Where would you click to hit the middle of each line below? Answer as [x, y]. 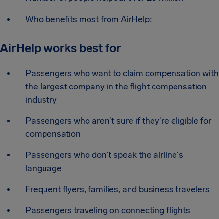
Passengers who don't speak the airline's [104, 155]
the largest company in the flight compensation [116, 87]
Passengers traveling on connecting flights [108, 210]
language [44, 168]
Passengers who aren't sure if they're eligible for [118, 121]
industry [41, 100]
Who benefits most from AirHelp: [89, 19]
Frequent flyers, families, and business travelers [118, 189]
